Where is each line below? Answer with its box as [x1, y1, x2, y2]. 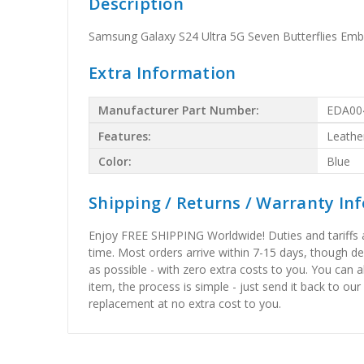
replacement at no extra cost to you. [89, 296, 282, 312]
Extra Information [89, 62, 236, 84]
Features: [98, 128, 152, 144]
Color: [98, 153, 132, 169]
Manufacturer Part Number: [98, 102, 260, 118]
